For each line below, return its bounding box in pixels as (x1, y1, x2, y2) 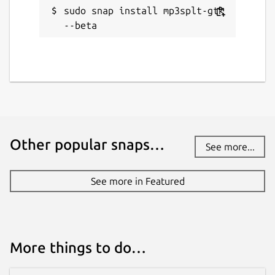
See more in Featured (90, 176, 185, 187)
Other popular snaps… (10, 136, 165, 153)
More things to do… (10, 239, 146, 257)
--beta (64, 20, 97, 31)
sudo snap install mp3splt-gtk (64, 5, 224, 17)
